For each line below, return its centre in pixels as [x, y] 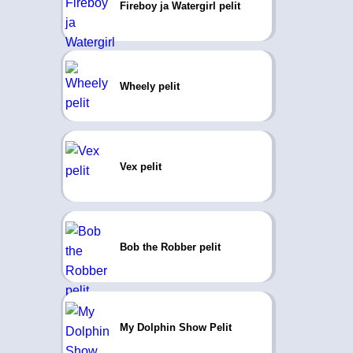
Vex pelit [140, 166]
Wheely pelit [149, 86]
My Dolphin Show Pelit [175, 327]
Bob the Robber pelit [170, 247]
